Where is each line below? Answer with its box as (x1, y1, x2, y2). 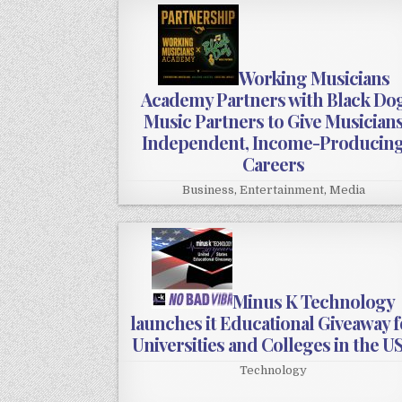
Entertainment (239, 183, 324, 197)
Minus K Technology (232, 289, 396, 314)
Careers (242, 152, 305, 177)
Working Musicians (238, 66, 389, 91)
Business (181, 183, 234, 197)
